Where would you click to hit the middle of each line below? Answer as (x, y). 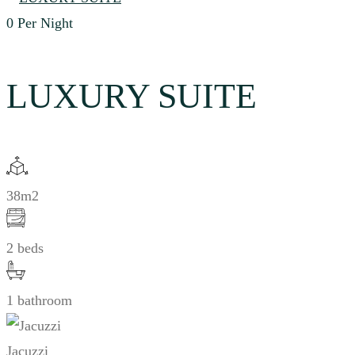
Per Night (45, 23)
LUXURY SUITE (132, 96)
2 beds (25, 248)
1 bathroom (39, 301)
